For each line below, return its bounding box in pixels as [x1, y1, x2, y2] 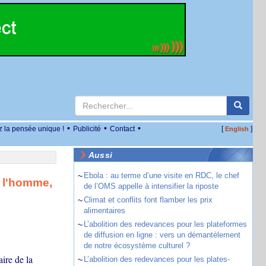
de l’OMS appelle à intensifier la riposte [83, 182, 218, 191]
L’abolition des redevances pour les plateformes [83, 220, 247, 229]
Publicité [73, 125, 101, 133]
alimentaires [83, 206, 125, 215]
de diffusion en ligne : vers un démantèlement [83, 230, 240, 239]
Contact [110, 125, 135, 133]
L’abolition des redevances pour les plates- [83, 255, 230, 264]
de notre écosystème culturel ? [83, 241, 190, 250]
